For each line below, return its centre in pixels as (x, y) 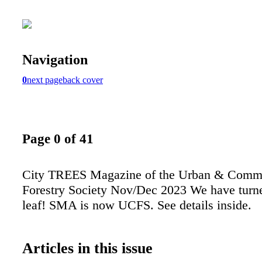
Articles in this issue (87, 248)
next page (45, 80)
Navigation (55, 59)
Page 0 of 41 (58, 139)
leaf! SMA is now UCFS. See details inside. (137, 205)
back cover (83, 80)
